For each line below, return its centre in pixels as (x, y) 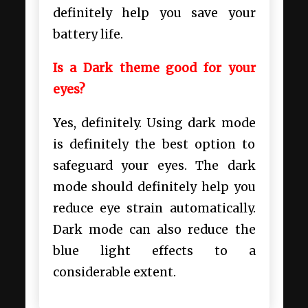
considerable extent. (115, 272)
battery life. (89, 35)
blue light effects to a (154, 251)
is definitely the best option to (154, 144)
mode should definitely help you (154, 187)
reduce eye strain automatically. (154, 208)
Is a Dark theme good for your (154, 68)
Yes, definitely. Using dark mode (154, 123)
